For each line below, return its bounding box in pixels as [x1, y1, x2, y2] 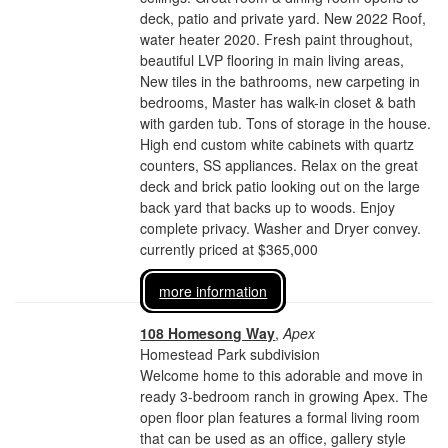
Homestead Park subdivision [140, 344, 321, 364]
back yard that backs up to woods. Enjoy [140, 197, 396, 217]
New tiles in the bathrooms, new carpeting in [140, 71, 421, 91]
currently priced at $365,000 [140, 239, 319, 259]
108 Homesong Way [140, 323, 276, 343]
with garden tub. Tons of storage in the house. [140, 113, 432, 133]
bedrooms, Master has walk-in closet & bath [140, 92, 417, 112]
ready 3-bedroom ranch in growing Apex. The [140, 386, 429, 406]
